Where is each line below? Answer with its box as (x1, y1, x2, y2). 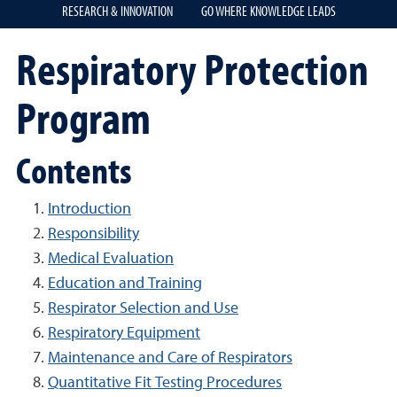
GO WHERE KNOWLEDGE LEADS (200, 2, 336, 19)
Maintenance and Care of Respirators (48, 350, 292, 366)
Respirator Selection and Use (48, 300, 238, 316)
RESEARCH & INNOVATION (61, 2, 173, 19)
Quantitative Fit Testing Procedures (48, 375, 282, 391)
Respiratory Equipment (48, 325, 200, 341)
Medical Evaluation (48, 251, 174, 267)
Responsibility (48, 226, 139, 242)
